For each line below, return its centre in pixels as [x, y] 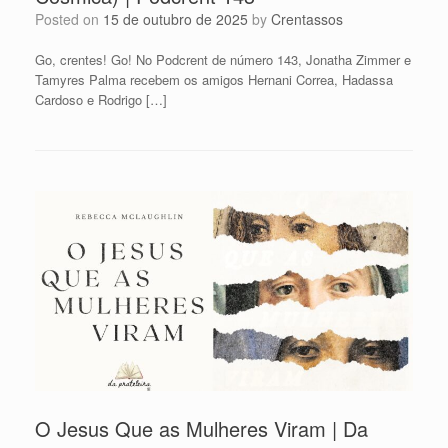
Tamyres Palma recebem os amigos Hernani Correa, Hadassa [214, 80]
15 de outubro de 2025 [175, 19]
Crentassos [307, 19]
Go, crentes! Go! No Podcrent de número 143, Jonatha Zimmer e [223, 60]
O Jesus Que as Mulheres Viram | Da [201, 428]
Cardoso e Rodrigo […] [101, 100]
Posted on [73, 19]
